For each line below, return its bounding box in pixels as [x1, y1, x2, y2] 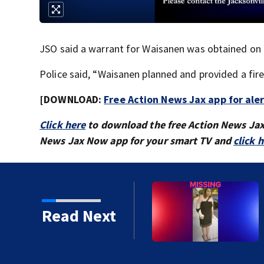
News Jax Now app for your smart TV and [39, 133, 234, 147]
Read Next [41, 204, 116, 226]
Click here [39, 117, 86, 131]
